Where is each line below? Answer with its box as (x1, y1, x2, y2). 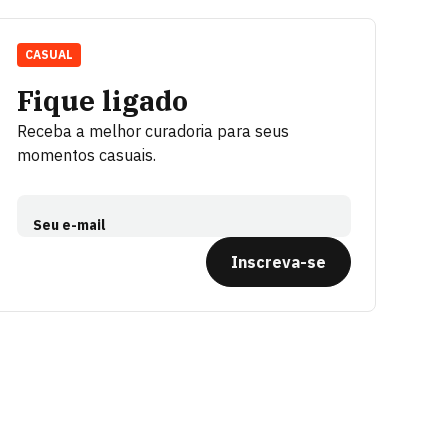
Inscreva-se (231, 252, 326, 272)
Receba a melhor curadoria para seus (17, 121, 289, 141)
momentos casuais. (17, 145, 156, 165)
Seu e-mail (33, 216, 106, 234)
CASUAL (25, 47, 73, 62)
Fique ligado (17, 82, 188, 119)
